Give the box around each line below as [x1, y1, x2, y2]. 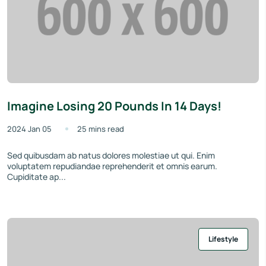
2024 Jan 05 [7, 123, 52, 134]
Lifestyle [208, 233, 238, 244]
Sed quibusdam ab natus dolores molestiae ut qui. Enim [7, 149, 215, 161]
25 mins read [77, 123, 124, 134]
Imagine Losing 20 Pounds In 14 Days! [7, 97, 221, 114]
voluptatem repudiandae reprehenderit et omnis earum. [7, 160, 217, 172]
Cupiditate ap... [7, 170, 66, 182]
